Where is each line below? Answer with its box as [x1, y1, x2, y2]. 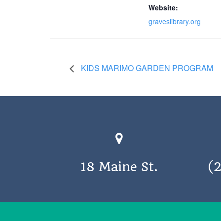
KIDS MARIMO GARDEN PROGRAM [78, 62, 213, 74]
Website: [148, 2, 178, 12]
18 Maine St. [80, 159, 158, 175]
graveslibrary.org [148, 16, 201, 26]
